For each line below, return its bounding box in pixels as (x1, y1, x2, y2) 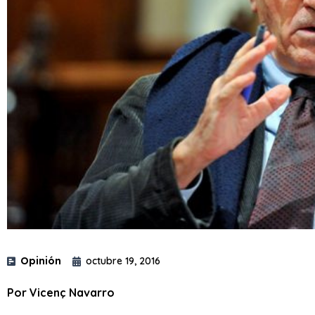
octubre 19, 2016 (86, 255, 160, 268)
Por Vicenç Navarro (7, 285, 115, 300)
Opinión (20, 255, 61, 268)
